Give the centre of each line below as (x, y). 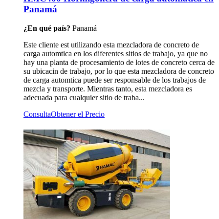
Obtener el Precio (78, 114)
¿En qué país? (48, 28)
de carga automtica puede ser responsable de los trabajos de (115, 80)
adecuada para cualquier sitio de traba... (84, 97)
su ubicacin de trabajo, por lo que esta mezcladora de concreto (119, 71)
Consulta (37, 114)
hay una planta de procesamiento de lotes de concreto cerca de (119, 62)
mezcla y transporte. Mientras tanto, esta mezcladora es (108, 88)
